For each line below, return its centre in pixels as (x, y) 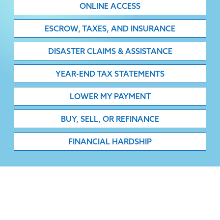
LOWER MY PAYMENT (110, 96)
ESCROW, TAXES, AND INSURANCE (110, 28)
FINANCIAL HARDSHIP (110, 141)
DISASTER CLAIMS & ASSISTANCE (110, 51)
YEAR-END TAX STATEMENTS (110, 73)
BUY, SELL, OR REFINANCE (110, 119)
